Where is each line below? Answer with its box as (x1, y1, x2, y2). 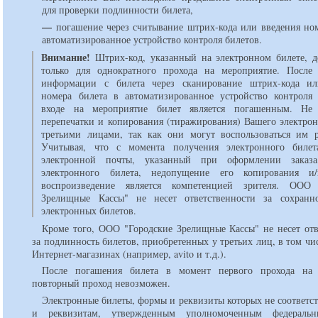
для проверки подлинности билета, (42, 3, 194, 17)
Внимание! (41, 49, 91, 65)
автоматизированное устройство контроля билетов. (42, 32, 263, 46)
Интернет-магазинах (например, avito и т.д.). (32, 246, 227, 261)
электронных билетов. (41, 203, 137, 217)
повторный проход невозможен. (32, 276, 171, 290)
